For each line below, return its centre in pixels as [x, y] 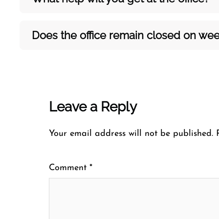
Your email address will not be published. [131, 134]
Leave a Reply [93, 107]
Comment [69, 168]
